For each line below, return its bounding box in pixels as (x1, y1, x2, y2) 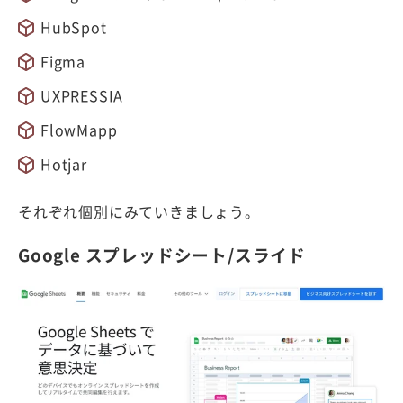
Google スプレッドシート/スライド (18, 242, 306, 268)
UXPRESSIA (40, 84, 124, 106)
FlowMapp (40, 118, 118, 140)
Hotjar (40, 152, 87, 175)
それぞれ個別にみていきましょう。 (18, 200, 260, 222)
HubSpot (40, 15, 107, 38)
